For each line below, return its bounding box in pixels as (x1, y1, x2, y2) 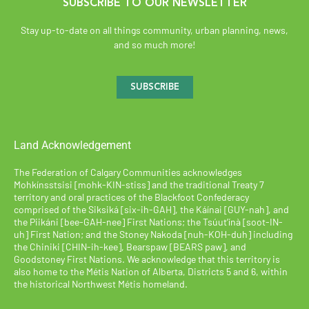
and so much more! (114, 39, 195, 51)
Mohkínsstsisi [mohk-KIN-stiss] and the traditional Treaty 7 (14, 178, 264, 190)
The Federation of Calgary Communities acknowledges (14, 166, 242, 178)
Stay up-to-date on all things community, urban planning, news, (21, 24, 288, 37)
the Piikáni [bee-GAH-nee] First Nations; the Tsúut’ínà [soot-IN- (14, 215, 283, 228)
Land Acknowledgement (14, 138, 131, 152)
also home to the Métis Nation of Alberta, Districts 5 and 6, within (14, 265, 288, 277)
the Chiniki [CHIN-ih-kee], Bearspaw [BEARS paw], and (14, 240, 246, 252)
